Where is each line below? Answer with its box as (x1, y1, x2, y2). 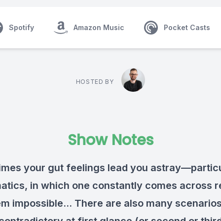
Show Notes (68, 130, 153, 150)
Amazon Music (74, 23, 124, 32)
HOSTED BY (75, 78, 114, 85)
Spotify (9, 23, 34, 32)
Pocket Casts (164, 23, 210, 32)
